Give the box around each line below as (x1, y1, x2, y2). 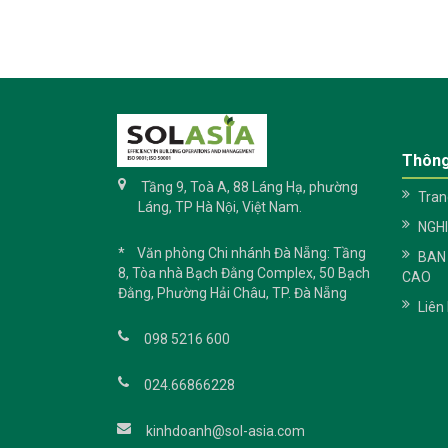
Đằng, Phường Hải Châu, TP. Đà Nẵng (117, 285, 347, 302)
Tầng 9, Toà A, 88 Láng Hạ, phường (137, 179, 358, 196)
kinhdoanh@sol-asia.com (143, 423, 305, 440)
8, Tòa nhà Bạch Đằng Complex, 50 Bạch (117, 265, 370, 282)
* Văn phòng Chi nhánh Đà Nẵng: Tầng (117, 245, 366, 262)
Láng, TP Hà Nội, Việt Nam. (137, 199, 302, 216)
